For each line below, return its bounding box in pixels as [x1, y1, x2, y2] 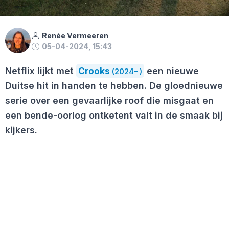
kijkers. [5, 125, 37, 136]
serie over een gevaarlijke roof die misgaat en [5, 95, 214, 106]
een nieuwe [144, 65, 199, 77]
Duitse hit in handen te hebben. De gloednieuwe [5, 80, 223, 91]
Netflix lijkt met [5, 65, 76, 77]
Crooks [78, 65, 110, 77]
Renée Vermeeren [41, 31, 108, 40]
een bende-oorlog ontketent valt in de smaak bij [5, 110, 223, 121]
